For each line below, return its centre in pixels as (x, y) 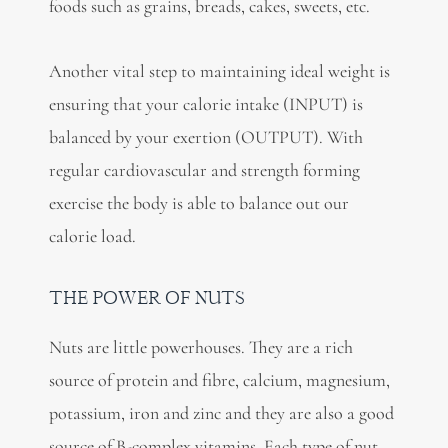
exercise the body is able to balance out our (198, 202)
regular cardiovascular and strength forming (204, 169)
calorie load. (92, 235)
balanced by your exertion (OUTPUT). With (205, 136)
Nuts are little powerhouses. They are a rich (200, 347)
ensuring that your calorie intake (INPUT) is (205, 103)
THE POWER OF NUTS (146, 298)
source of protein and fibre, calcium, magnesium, (219, 380)
